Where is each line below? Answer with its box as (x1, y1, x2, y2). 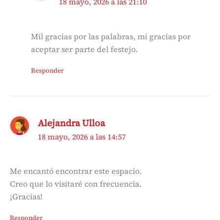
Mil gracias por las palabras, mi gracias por (30, 30, 191, 42)
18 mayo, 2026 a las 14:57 (38, 131, 126, 142)
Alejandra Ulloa (38, 116, 106, 129)
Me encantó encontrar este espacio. (10, 165, 142, 177)
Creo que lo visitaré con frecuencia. (10, 178, 142, 190)
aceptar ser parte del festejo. (30, 43, 138, 55)
